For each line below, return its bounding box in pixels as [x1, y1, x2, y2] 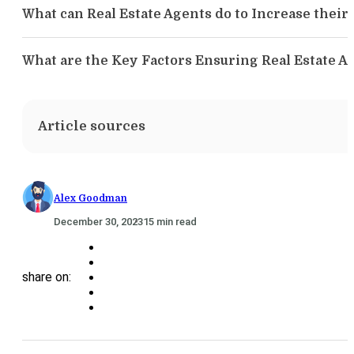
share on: [22, 269, 71, 285]
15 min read [143, 215, 197, 228]
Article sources [38, 118, 145, 134]
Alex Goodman [54, 192, 127, 204]
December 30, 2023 [54, 215, 143, 228]
